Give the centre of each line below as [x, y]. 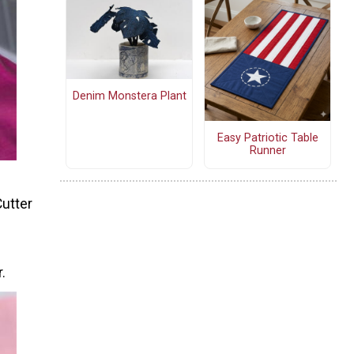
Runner [267, 150]
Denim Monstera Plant [129, 96]
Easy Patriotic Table [267, 137]
